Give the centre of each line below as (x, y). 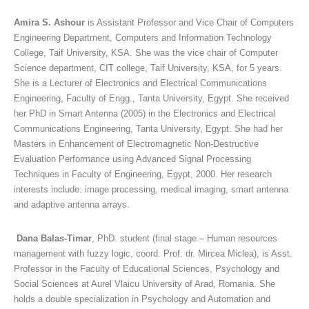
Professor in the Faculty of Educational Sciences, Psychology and (147, 268)
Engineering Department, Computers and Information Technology (143, 37)
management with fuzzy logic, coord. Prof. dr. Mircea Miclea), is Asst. (153, 253)
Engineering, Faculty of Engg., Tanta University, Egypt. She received (151, 98)
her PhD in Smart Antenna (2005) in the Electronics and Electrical (144, 113)
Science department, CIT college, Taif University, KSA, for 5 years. (148, 68)
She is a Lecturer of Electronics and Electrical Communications (140, 83)
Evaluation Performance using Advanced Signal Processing (132, 159)
